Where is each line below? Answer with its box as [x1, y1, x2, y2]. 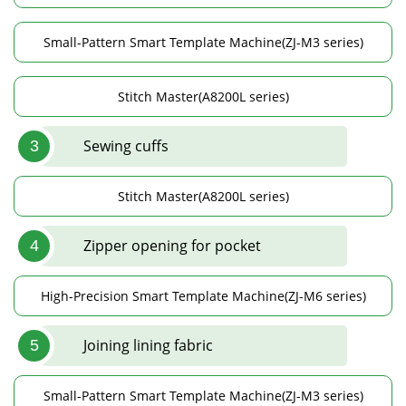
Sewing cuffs [82, 135, 169, 156]
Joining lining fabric [82, 334, 213, 355]
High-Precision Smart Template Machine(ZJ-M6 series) [40, 286, 366, 304]
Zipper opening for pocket [82, 235, 261, 256]
